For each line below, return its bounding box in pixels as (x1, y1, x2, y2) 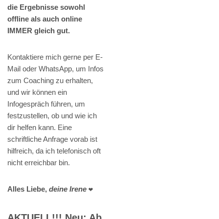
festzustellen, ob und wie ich (7, 111, 97, 120)
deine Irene (49, 185, 87, 194)
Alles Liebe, (7, 185, 49, 194)
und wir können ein (7, 88, 67, 97)
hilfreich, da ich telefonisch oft (7, 147, 101, 155)
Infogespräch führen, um (7, 100, 85, 109)
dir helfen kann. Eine (7, 123, 72, 132)
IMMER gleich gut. (7, 26, 70, 35)
